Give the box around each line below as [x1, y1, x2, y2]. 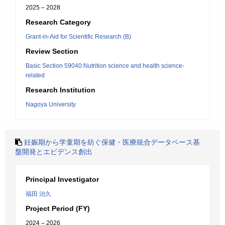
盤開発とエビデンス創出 [15, 148, 92, 156]
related [26, 72, 45, 79]
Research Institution [26, 86, 95, 94]
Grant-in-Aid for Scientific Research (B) [26, 33, 131, 40]
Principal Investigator [26, 175, 99, 183]
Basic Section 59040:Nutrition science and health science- [26, 62, 184, 69]
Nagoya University [26, 101, 76, 108]
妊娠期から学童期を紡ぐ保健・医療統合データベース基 [24, 138, 200, 146]
